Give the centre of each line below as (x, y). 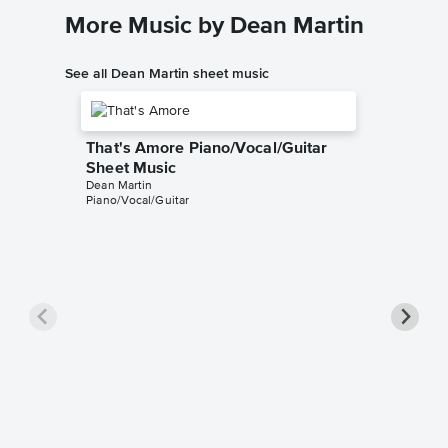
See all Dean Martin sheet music (167, 73)
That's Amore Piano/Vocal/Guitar (207, 149)
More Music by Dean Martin (214, 26)
